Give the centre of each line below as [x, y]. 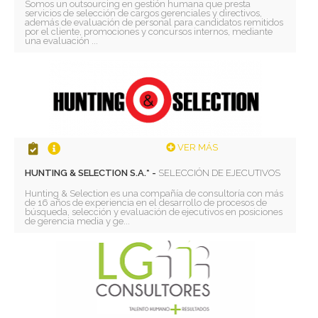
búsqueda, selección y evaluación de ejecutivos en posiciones [154, 212]
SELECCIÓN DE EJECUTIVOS [220, 173]
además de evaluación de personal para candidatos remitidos [154, 22]
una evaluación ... [62, 40]
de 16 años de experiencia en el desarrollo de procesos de [146, 203]
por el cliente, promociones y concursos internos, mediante [149, 31]
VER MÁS [196, 148]
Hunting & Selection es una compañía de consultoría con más [154, 194]
